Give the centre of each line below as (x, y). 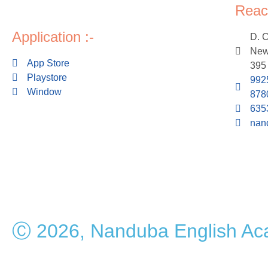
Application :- (53, 37)
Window (44, 92)
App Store (48, 63)
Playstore (47, 77)
